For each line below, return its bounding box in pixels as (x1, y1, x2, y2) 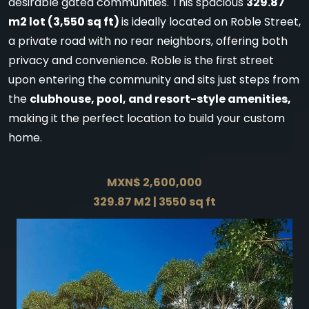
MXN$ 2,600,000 (107, 175, 202, 190)
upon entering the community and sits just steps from (8, 72, 299, 88)
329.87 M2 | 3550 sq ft (93, 194, 216, 210)
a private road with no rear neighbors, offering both (8, 33, 288, 49)
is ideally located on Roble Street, (121, 14, 301, 30)
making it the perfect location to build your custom (8, 110, 285, 126)
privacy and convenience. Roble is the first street (8, 52, 274, 68)
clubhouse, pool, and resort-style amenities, (30, 91, 291, 107)
